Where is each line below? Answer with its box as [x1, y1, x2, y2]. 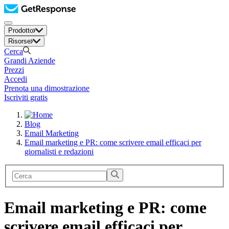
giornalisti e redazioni [25, 147, 94, 156]
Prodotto [8, 27, 33, 34]
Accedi [4, 75, 27, 83]
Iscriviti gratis [4, 93, 48, 102]
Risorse [8, 37, 31, 45]
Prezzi [4, 65, 24, 74]
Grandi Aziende [4, 56, 55, 65]
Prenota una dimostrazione [4, 84, 89, 93]
